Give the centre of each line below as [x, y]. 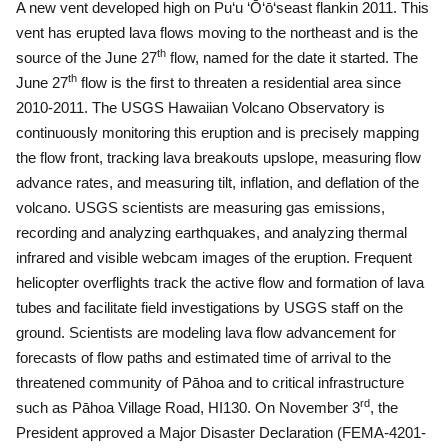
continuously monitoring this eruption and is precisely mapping [217, 132]
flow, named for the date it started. [277, 57]
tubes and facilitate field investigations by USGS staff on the [209, 307]
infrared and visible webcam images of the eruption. [185, 257]
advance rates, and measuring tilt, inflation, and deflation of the [217, 182]
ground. [40, 332]
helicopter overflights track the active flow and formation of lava [220, 282]
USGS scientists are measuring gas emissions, [230, 207]
